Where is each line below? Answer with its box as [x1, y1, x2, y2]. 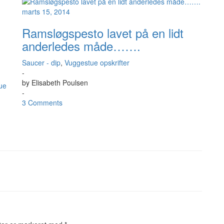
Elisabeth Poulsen [31, 77, 88, 87]
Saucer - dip [22, 57, 60, 67]
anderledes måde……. [22, 37, 140, 54]
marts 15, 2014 [22, 6, 70, 16]
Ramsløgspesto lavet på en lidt [22, 24, 183, 41]
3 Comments [22, 97, 62, 107]
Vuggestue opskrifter [64, 57, 129, 67]
